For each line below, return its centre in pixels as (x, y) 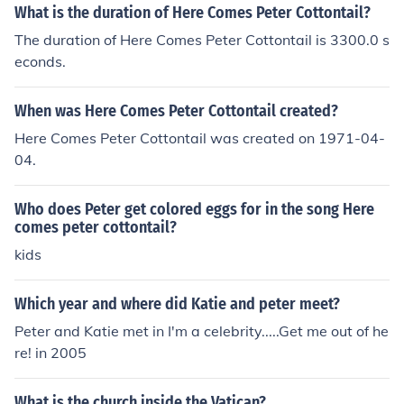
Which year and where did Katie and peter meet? (177, 304)
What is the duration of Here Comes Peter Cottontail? (193, 13)
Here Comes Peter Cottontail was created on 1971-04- (200, 138)
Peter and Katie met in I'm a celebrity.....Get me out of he (202, 331)
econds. (40, 61)
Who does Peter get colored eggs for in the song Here (194, 209)
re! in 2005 (50, 353)
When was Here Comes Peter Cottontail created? (176, 111)
